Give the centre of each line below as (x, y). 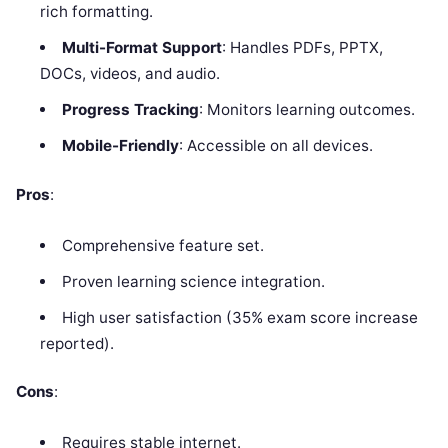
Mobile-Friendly (120, 146)
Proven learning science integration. (193, 281)
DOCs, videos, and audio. (130, 74)
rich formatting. (97, 12)
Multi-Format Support (141, 48)
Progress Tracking (130, 110)
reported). (77, 343)
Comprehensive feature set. (162, 245)
